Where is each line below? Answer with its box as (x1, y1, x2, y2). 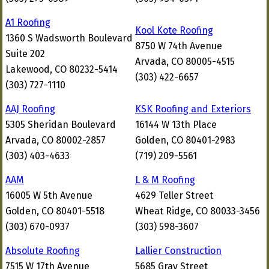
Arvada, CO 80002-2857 (5, 134, 106, 146)
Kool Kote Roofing (135, 25, 213, 36)
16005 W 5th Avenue (5, 190, 92, 201)
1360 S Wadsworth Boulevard (5, 32, 133, 44)
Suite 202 (5, 48, 45, 59)
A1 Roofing (5, 17, 50, 28)
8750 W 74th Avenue (135, 40, 222, 52)
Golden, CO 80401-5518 (5, 205, 104, 217)
